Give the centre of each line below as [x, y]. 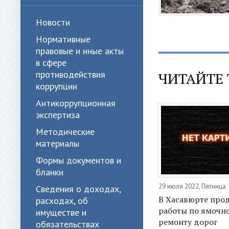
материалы [58, 143]
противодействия [71, 74]
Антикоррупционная [76, 103]
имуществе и [61, 212]
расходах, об [62, 201]
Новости [53, 22]
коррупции [56, 86]
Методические [65, 132]
